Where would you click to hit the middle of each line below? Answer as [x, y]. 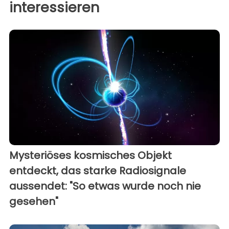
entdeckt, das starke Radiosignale [98, 171]
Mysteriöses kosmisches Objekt [90, 156]
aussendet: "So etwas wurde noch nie [105, 186]
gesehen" [34, 202]
